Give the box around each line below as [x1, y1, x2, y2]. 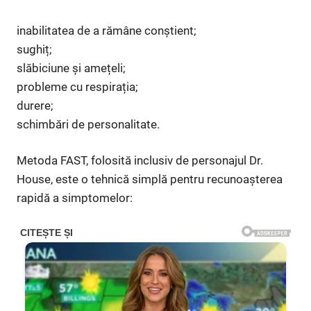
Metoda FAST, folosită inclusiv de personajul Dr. [17, 153, 263, 168]
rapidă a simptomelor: [17, 191, 133, 205]
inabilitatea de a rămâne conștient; [17, 23, 196, 37]
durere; [17, 98, 53, 112]
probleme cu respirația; [17, 79, 138, 94]
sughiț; [17, 42, 52, 56]
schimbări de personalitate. [17, 117, 160, 131]
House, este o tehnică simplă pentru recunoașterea [17, 172, 283, 187]
